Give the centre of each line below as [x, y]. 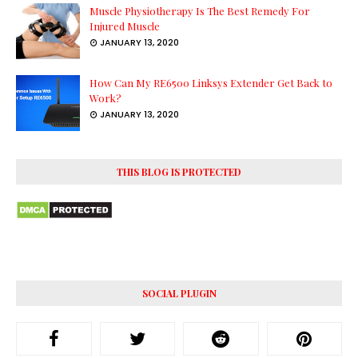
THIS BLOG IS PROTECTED [179, 172]
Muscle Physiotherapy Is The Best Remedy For [200, 11]
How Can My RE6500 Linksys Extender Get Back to [211, 83]
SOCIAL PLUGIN [179, 294]
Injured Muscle [125, 26]
